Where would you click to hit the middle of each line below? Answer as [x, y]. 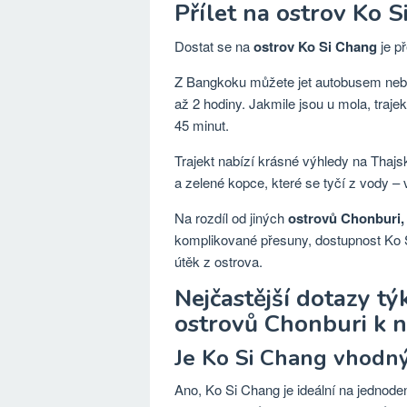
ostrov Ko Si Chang [315, 46]
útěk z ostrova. [218, 261]
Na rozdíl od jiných [231, 218]
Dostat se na [214, 46]
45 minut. [202, 125]
